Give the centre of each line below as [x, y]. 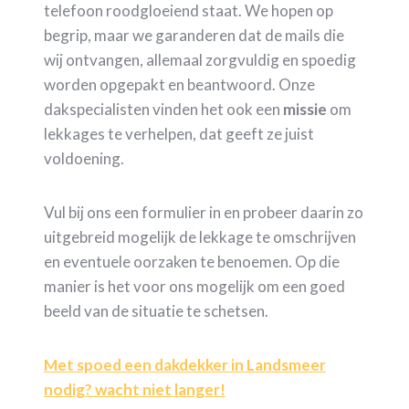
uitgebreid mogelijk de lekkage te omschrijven [200, 236]
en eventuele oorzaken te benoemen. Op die [192, 261]
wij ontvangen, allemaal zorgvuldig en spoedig [200, 59]
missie [305, 109]
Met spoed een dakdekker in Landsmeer [185, 364]
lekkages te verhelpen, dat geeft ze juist [179, 133]
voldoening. [84, 158]
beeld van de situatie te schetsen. [156, 310]
